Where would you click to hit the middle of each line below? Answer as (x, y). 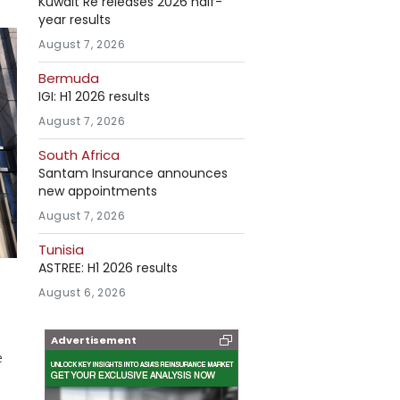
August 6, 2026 (83, 292)
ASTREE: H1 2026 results (108, 268)
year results (75, 20)
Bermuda (69, 78)
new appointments (98, 191)
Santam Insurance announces (133, 173)
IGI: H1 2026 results (94, 96)
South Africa (79, 155)
